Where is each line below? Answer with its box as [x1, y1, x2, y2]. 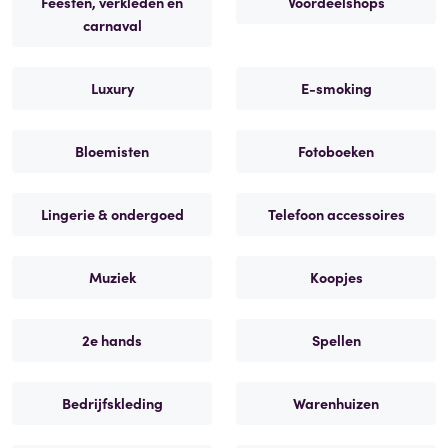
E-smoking [300, 77, 372, 98]
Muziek [88, 266, 136, 287]
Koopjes [309, 266, 363, 287]
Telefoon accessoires [267, 203, 405, 224]
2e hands [82, 329, 142, 350]
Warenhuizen [293, 392, 379, 413]
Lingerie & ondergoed [40, 203, 184, 224]
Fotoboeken [298, 140, 374, 161]
